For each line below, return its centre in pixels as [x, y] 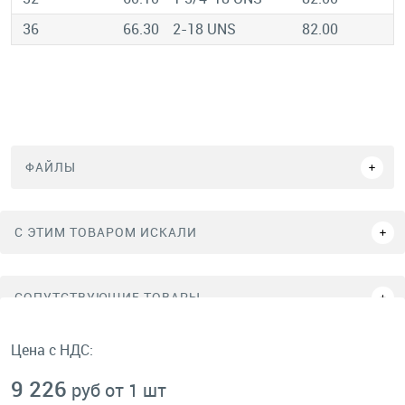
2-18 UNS [204, 29]
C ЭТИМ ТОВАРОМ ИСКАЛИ [106, 232]
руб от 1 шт [119, 390]
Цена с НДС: [52, 350]
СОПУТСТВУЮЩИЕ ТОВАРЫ [108, 297]
